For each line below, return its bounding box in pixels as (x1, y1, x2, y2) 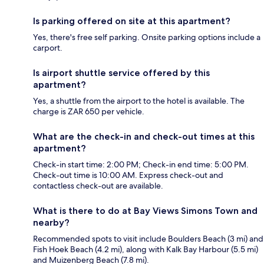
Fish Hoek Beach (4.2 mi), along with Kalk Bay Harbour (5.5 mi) (33, 244, 258, 255)
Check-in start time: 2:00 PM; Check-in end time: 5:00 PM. (33, 159, 249, 170)
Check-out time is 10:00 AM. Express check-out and (33, 170, 223, 181)
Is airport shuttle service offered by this (33, 67, 210, 79)
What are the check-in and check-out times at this (33, 131, 255, 143)
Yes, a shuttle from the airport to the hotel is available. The (33, 95, 245, 107)
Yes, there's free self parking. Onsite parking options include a (33, 32, 260, 43)
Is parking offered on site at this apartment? (33, 15, 230, 27)
